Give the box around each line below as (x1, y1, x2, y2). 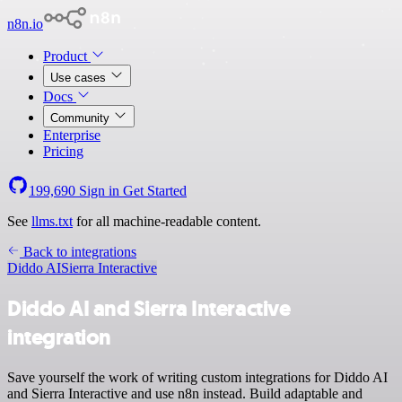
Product (43, 48, 91, 64)
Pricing (43, 144, 83, 159)
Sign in (75, 183, 123, 198)
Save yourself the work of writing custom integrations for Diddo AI (7, 369, 388, 385)
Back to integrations (20, 244, 136, 259)
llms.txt (31, 214, 73, 229)
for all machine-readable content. (73, 214, 261, 229)
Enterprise (43, 127, 100, 143)
